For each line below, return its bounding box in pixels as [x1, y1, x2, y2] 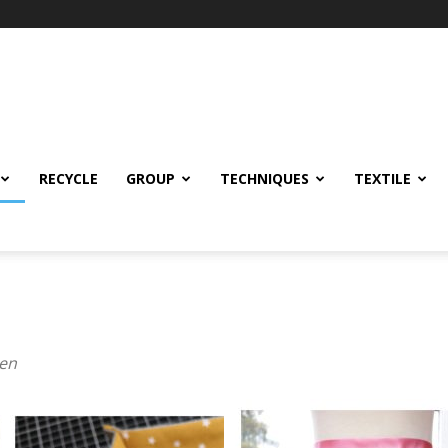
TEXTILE [354, 169, 411, 188]
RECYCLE [39, 169, 98, 188]
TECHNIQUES [220, 169, 309, 188]
